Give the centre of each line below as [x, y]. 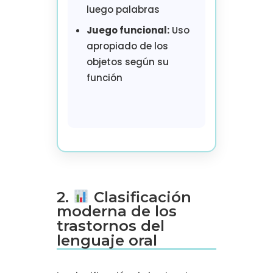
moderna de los [116, 211]
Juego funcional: [128, 30]
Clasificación [140, 197]
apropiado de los [127, 46]
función [104, 77]
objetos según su [127, 62]
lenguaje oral [107, 241]
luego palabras [123, 9]
